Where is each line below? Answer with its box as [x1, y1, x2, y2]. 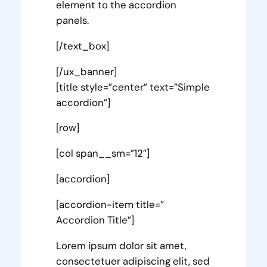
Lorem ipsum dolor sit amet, [56, 238, 187, 252]
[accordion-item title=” [56, 197, 164, 211]
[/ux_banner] [56, 64, 117, 78]
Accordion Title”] [56, 213, 135, 226]
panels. [56, 13, 89, 27]
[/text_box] [56, 39, 110, 52]
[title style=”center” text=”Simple [56, 80, 210, 94]
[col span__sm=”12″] [56, 147, 150, 160]
